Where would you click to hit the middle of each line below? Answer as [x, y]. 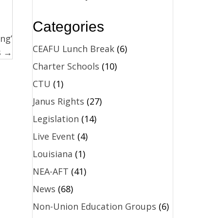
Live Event [54, 136]
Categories [68, 26]
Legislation [55, 118]
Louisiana [52, 154]
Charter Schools [66, 66]
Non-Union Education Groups [94, 206]
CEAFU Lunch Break [73, 48]
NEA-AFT [50, 171]
